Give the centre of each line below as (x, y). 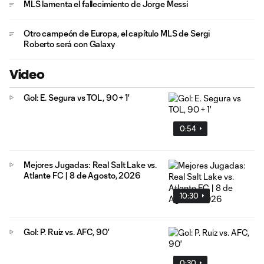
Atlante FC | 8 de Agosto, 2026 (82, 175)
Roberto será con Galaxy (69, 44)
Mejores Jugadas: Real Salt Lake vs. (90, 164)
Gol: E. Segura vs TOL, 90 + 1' (77, 98)
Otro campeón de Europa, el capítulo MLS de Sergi (117, 33)
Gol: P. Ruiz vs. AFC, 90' (67, 232)
